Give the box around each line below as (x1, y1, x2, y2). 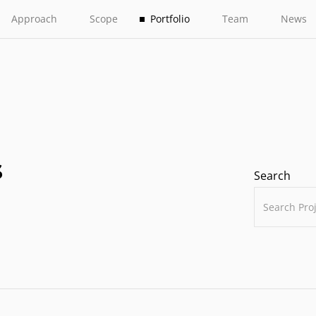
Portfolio (150, 13, 190, 26)
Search (253, 167, 291, 183)
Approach (11, 13, 58, 26)
